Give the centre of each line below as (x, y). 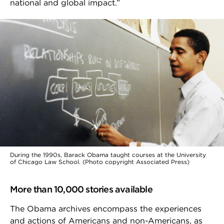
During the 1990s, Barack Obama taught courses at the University (108, 154)
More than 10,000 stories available (82, 189)
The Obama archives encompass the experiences (106, 208)
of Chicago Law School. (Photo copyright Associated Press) (100, 161)
